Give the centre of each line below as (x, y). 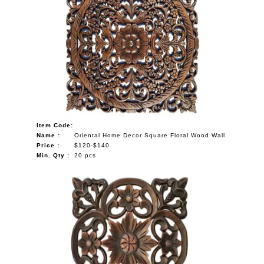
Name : (48, 135)
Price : (48, 145)
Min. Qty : (53, 155)
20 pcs (85, 155)
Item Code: (55, 125)
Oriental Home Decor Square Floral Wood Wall (149, 135)
